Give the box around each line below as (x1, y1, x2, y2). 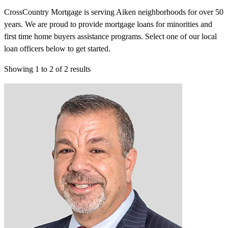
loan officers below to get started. (4, 44, 110, 53)
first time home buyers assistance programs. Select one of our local (4, 32, 217, 41)
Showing (4, 65, 35, 73)
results (68, 65, 91, 73)
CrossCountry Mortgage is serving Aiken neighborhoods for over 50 (4, 8, 223, 16)
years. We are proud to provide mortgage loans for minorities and (4, 20, 212, 28)
